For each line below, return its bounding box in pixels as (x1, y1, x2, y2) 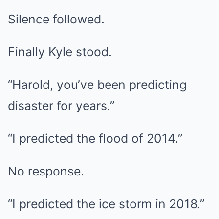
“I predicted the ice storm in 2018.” (8, 197, 204, 211)
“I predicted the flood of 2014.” (8, 131, 182, 146)
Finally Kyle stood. (8, 44, 112, 59)
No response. (8, 164, 84, 178)
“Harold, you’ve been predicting (8, 77, 187, 92)
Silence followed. (8, 12, 105, 26)
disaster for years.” (8, 98, 114, 113)
